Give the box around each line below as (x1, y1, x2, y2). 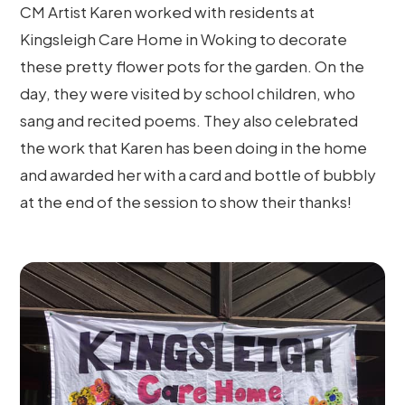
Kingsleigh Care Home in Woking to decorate (20, 28, 348, 49)
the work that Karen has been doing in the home (20, 137, 368, 157)
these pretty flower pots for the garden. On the (20, 55, 365, 76)
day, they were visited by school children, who (20, 82, 356, 103)
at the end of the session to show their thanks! (20, 191, 353, 212)
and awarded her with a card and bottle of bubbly (20, 164, 377, 184)
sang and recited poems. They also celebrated (20, 109, 359, 130)
